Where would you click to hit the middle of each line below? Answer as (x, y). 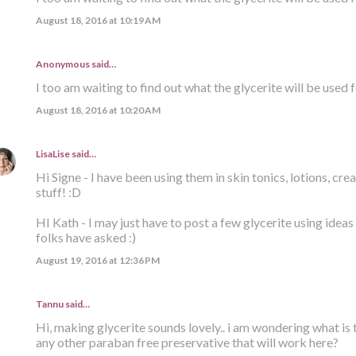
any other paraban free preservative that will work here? (187, 342)
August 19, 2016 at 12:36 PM (97, 260)
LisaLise (52, 153)
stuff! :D (58, 192)
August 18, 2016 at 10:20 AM (98, 110)
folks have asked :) (85, 237)
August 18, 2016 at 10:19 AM (98, 20)
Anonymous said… (75, 64)
